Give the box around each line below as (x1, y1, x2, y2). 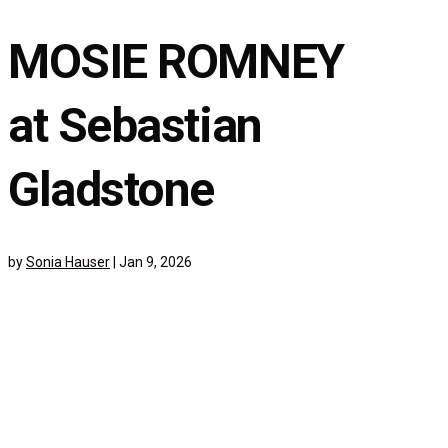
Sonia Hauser (26, 254, 110, 271)
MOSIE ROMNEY (8, 33, 344, 91)
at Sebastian (8, 97, 262, 155)
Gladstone (8, 161, 215, 219)
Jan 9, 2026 (119, 254, 192, 271)
